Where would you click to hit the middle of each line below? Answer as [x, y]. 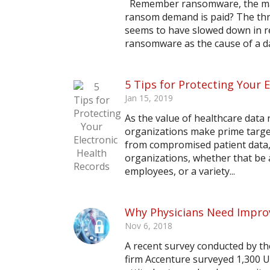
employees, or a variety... [180, 171]
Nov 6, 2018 [149, 226]
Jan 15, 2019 [149, 98]
